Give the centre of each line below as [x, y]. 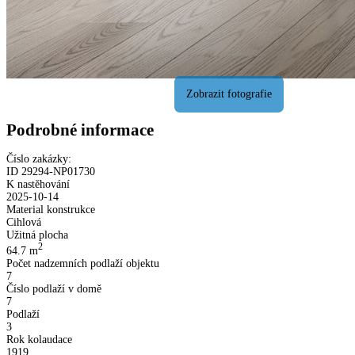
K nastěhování [38, 185]
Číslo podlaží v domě [54, 288]
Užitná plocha [37, 235]
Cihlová [24, 223]
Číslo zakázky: [39, 159]
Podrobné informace [80, 129]
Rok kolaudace [39, 339]
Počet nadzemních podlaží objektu [83, 263]
